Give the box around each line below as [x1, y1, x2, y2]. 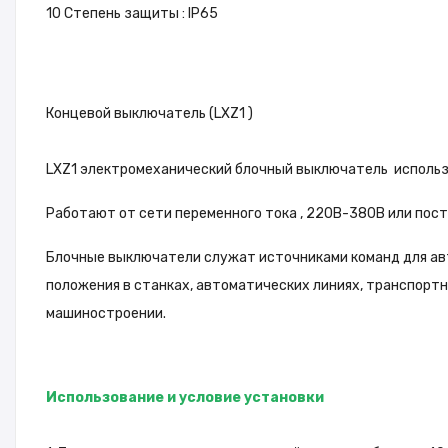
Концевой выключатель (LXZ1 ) [46, 105, 253, 122]
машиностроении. [46, 305, 166, 322]
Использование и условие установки [46, 389, 324, 406]
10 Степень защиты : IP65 [46, 5, 218, 22]
